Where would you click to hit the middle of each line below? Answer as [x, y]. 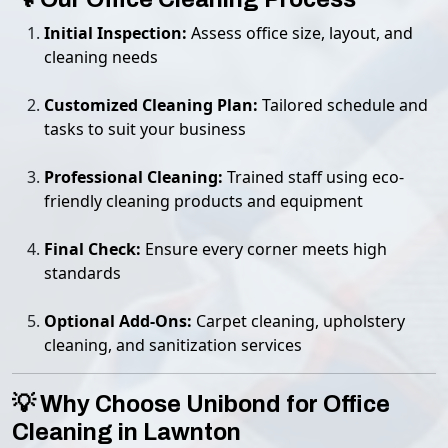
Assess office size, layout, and [300, 33]
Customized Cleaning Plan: [151, 105]
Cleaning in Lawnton [126, 432]
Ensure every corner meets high [264, 249]
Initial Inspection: [115, 33]
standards [82, 273]
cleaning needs [101, 57]
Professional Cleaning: [133, 177]
